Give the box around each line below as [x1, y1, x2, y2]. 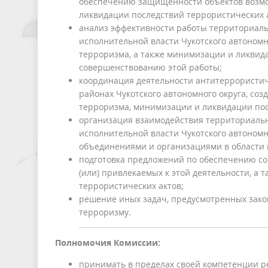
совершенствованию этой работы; [79, 62, 222, 74]
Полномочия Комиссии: [55, 237, 160, 249]
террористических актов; [79, 180, 184, 192]
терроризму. [79, 206, 131, 218]
